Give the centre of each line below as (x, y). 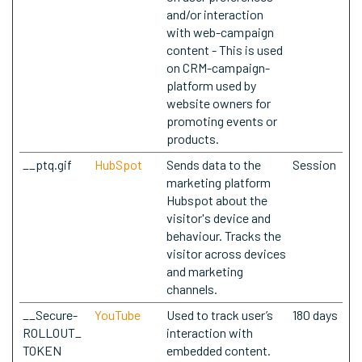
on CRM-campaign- (218, 67)
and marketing (205, 271)
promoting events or (222, 121)
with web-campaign (220, 32)
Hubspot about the (217, 200)
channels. (192, 289)
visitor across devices (226, 253)
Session (314, 164)
